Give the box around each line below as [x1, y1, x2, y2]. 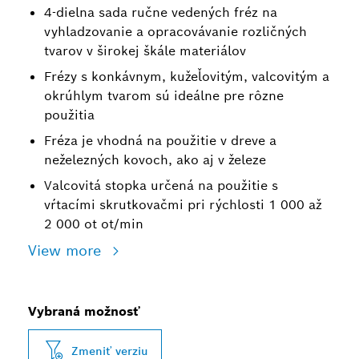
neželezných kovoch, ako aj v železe [44, 151, 266, 168]
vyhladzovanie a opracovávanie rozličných [44, 23, 307, 40]
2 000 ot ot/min [44, 216, 143, 232]
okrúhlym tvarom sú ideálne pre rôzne [44, 87, 284, 104]
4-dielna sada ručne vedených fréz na [44, 4, 277, 21]
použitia [44, 107, 95, 123]
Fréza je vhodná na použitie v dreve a [44, 132, 276, 149]
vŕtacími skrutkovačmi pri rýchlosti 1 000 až [44, 196, 322, 213]
